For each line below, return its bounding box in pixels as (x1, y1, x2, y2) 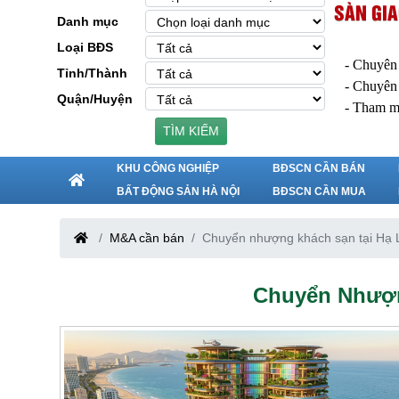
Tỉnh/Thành (57, 65, 127, 80)
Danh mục (57, 13, 118, 28)
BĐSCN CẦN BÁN (272, 161, 365, 175)
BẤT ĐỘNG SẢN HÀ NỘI (117, 184, 240, 198)
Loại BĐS (57, 39, 113, 54)
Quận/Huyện (57, 91, 133, 106)
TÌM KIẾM (162, 124, 219, 139)
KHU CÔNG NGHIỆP (117, 161, 220, 175)
